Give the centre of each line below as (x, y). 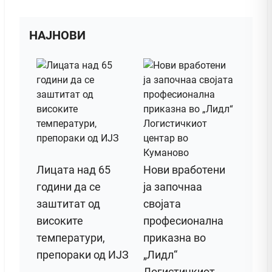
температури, (71, 237)
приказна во (175, 237)
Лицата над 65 (73, 169)
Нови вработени (184, 169)
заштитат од (68, 203)
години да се (69, 186)
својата (162, 203)
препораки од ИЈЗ (83, 254)
